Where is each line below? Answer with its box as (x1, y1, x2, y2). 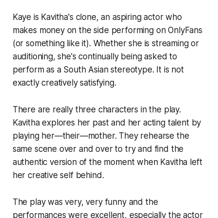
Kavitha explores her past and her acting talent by (12, 117, 201, 127)
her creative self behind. (12, 170, 104, 180)
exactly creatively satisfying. (12, 77, 116, 88)
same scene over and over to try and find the (12, 144, 184, 154)
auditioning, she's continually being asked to (12, 51, 178, 61)
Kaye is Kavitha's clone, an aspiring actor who (12, 12, 182, 22)
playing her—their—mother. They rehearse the (12, 130, 189, 141)
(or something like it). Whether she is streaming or (12, 38, 200, 48)
